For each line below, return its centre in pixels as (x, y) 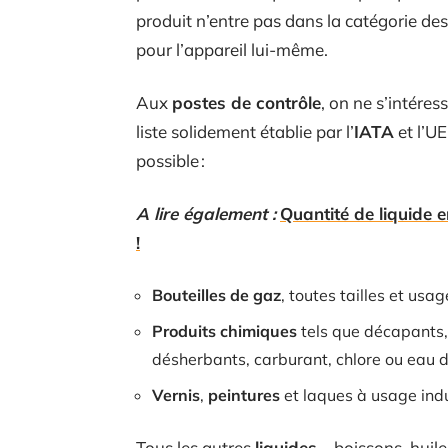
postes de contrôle (246, 102)
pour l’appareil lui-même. (232, 49)
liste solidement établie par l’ (245, 131)
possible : (170, 160)
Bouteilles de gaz (216, 294)
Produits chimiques (224, 330)
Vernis (176, 394)
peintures (244, 394)
